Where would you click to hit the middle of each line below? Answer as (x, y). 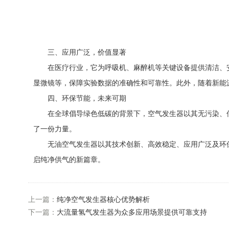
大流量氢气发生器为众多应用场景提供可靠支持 (132, 212)
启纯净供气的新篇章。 (69, 159)
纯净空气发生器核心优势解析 (103, 199)
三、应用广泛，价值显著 (80, 52)
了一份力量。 (55, 129)
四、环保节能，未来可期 (80, 98)
